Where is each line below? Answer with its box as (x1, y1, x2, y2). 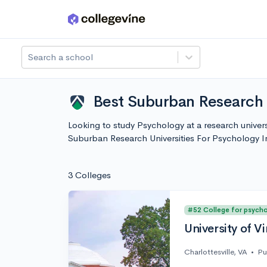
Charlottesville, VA (184, 247, 247, 257)
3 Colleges (68, 169, 111, 181)
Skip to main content (13, 16, 97, 27)
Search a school (28, 51, 93, 63)
